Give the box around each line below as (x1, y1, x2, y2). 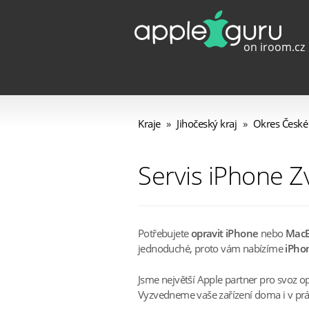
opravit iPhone (190, 226, 259, 241)
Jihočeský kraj (177, 117, 237, 131)
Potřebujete (138, 226, 191, 241)
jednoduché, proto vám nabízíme (138, 241, 286, 256)
